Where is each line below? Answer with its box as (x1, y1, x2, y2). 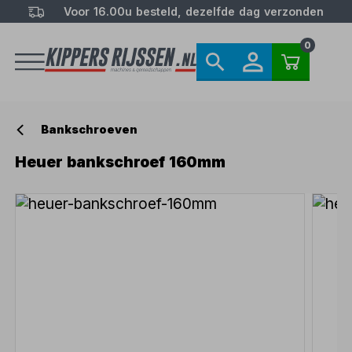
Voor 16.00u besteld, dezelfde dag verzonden (63, 5, 324, 19)
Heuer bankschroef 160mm (15, 152, 226, 172)
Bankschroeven (41, 123, 138, 137)
